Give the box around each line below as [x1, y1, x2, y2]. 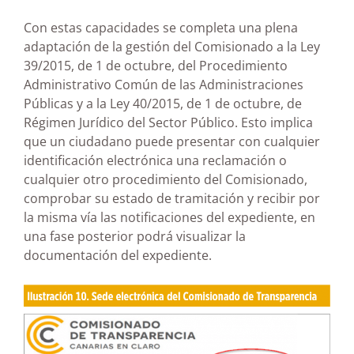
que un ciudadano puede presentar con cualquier [24, 132, 320, 150]
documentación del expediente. [24, 246, 212, 264]
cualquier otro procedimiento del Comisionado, [24, 170, 307, 188]
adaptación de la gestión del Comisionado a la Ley [24, 37, 320, 55]
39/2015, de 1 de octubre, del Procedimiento [24, 56, 288, 74]
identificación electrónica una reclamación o [24, 151, 287, 169]
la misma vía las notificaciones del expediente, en [24, 208, 315, 226]
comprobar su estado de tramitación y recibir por [24, 189, 320, 207]
